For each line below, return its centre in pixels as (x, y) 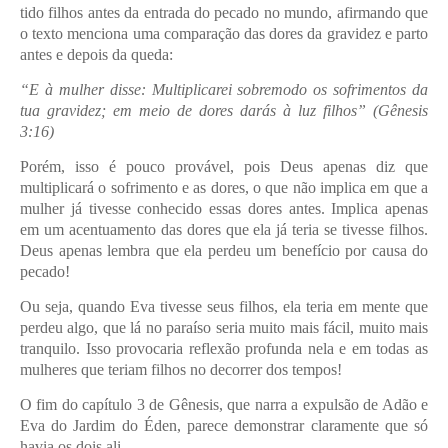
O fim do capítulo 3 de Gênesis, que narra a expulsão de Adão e (224, 404)
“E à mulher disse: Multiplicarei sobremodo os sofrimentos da (224, 89)
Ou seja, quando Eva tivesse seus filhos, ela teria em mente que (224, 306)
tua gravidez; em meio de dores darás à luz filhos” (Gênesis (224, 110)
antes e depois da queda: (96, 54)
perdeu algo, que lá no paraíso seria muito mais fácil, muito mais (224, 327)
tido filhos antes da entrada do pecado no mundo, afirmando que (224, 12)
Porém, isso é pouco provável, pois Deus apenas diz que (224, 166)
